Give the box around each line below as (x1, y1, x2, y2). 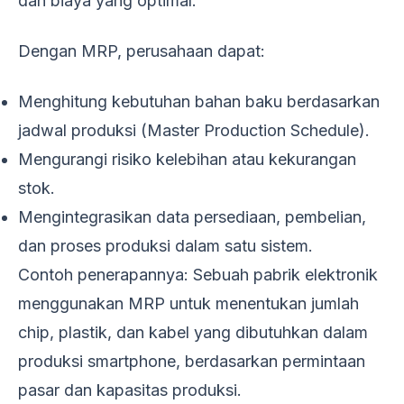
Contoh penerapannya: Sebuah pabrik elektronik (18, 264, 378, 284)
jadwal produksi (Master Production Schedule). (18, 120, 370, 140)
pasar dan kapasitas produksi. (18, 380, 242, 399)
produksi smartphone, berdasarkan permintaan (18, 351, 365, 371)
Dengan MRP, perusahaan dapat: (18, 41, 265, 60)
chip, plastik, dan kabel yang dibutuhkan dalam (18, 322, 368, 342)
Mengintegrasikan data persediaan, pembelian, (18, 207, 366, 226)
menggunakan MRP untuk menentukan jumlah (18, 293, 359, 313)
